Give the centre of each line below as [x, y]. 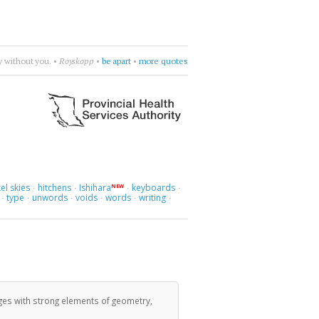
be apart [116, 61]
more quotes [163, 61]
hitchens [54, 188]
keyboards [154, 188]
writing [153, 198]
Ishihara [95, 188]
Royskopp [76, 61]
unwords [50, 198]
